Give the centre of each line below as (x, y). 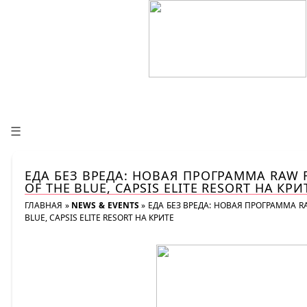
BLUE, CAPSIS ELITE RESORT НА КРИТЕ (99, 218)
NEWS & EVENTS (105, 205)
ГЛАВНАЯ (44, 205)
